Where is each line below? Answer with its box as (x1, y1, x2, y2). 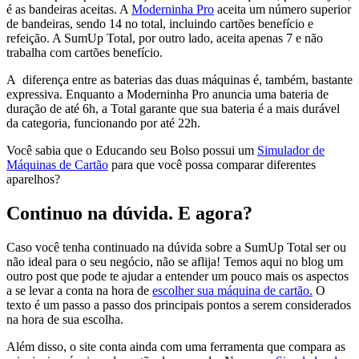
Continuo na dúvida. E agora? (6, 202, 252, 224)
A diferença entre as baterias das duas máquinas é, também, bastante (6, 72, 353, 87)
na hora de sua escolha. (6, 312, 123, 326)
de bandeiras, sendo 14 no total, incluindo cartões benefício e (6, 16, 313, 30)
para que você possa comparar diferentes (108, 157, 316, 171)
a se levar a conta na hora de (6, 283, 152, 297)
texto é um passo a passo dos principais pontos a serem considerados (6, 297, 351, 312)
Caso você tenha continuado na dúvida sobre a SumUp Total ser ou (6, 240, 346, 254)
